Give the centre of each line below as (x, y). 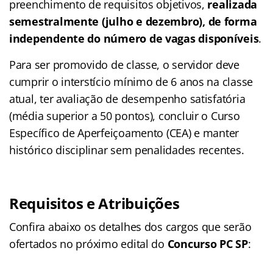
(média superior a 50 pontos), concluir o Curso (125, 116)
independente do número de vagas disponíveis (134, 39)
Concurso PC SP (207, 244)
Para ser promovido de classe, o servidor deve (124, 65)
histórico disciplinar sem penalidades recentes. (127, 150)
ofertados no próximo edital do (88, 244)
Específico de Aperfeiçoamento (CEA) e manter (124, 133)
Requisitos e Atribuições (94, 204)
